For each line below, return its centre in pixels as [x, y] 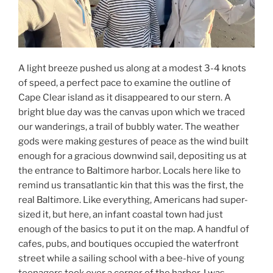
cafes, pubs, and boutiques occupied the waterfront [129, 243]
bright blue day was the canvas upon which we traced [132, 112]
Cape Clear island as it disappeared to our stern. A [125, 97]
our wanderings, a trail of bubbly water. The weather [129, 126]
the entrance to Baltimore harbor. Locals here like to [129, 170]
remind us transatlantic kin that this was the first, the [131, 185]
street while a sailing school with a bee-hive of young [131, 258]
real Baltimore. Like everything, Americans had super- [133, 200]
